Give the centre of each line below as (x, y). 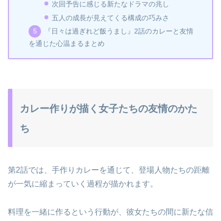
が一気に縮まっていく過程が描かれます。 (83, 184)
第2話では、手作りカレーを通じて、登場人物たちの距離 (109, 170)
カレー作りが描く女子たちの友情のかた (109, 109)
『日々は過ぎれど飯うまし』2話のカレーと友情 (119, 31)
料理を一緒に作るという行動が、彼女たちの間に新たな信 (110, 212)
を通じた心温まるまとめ (67, 44)
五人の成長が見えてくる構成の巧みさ (111, 18)
